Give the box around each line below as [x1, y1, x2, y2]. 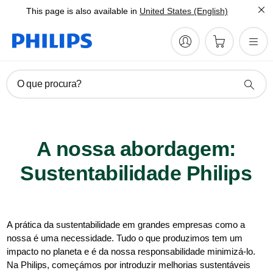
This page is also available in [26, 6, 137, 16]
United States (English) [140, 6, 228, 16]
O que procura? [17, 79, 82, 89]
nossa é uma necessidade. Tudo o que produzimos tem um [7, 233, 243, 243]
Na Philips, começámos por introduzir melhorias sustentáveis [7, 260, 251, 270]
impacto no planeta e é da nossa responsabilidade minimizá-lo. [7, 246, 256, 257]
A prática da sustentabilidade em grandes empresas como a [7, 219, 246, 230]
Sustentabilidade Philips [20, 161, 252, 185]
